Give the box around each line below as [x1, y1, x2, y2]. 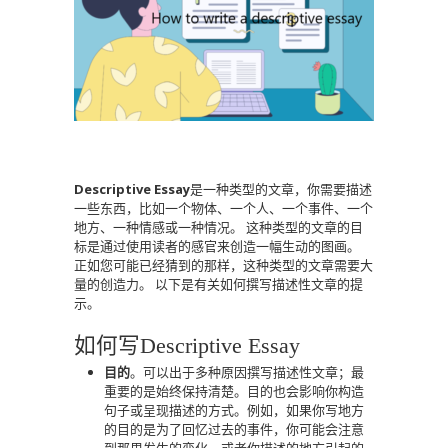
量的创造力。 [74, 275, 152, 293]
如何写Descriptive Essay [74, 334, 300, 358]
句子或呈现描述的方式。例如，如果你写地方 [104, 401, 364, 419]
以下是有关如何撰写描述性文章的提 [155, 275, 363, 293]
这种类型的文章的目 [246, 218, 363, 236]
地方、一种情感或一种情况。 [74, 218, 243, 236]
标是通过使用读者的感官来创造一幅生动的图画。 [74, 237, 360, 255]
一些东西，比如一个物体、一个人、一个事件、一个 [74, 199, 373, 217]
